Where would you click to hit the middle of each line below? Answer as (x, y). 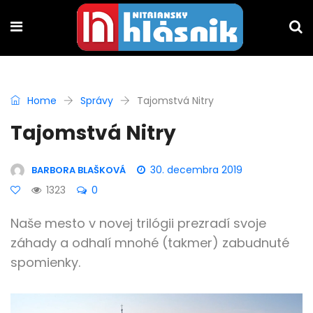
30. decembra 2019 (196, 170)
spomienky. (45, 262)
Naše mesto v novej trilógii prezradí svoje (138, 223)
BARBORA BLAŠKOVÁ (79, 170)
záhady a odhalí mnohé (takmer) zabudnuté (150, 243)
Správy (97, 101)
